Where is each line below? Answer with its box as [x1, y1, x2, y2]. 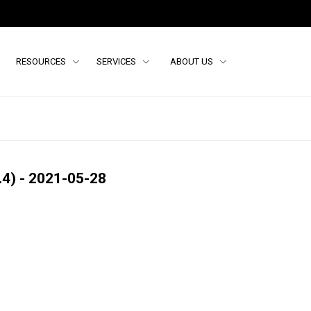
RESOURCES [16, 56, 68, 67]
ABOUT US [170, 56, 215, 67]
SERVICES [96, 56, 138, 67]
